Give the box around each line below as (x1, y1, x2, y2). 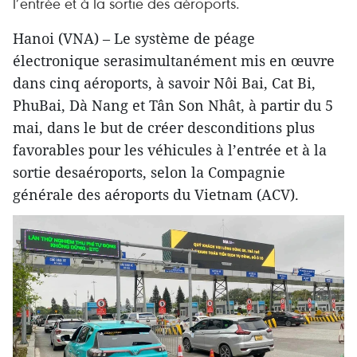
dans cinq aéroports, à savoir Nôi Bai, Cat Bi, (13, 73, 316, 92)
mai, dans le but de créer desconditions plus (13, 118, 315, 137)
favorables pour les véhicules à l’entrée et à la (13, 140, 327, 159)
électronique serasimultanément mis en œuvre (13, 51, 335, 70)
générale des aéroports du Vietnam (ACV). (13, 185, 299, 204)
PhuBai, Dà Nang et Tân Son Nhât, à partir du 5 (13, 96, 333, 115)
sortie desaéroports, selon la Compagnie (13, 163, 285, 182)
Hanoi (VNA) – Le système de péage (13, 29, 255, 48)
